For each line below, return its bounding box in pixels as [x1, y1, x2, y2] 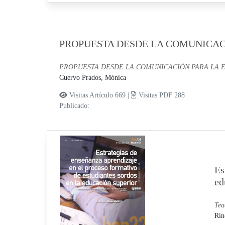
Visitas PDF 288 [136, 91, 185, 99]
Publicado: [59, 101, 89, 109]
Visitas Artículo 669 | [67, 91, 131, 99]
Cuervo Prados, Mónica [59, 73, 126, 81]
